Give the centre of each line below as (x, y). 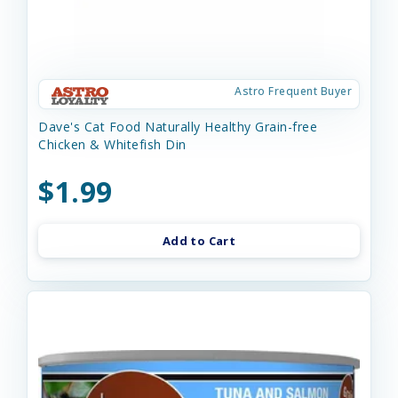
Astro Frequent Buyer (293, 91)
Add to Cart (199, 241)
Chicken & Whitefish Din (112, 144)
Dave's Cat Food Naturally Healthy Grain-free (178, 127)
